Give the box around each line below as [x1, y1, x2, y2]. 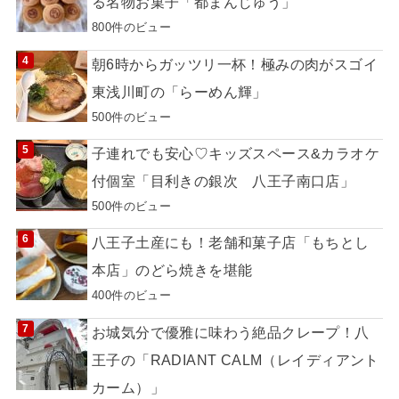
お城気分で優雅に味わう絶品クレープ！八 [91, 323, 370, 340]
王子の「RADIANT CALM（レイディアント [91, 351, 379, 368]
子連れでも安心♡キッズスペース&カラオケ [91, 145, 380, 162]
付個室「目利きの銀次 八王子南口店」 [91, 173, 355, 190]
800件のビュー [91, 20, 172, 35]
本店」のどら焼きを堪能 [91, 262, 253, 279]
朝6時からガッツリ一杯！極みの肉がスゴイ [91, 55, 379, 72]
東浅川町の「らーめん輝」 [91, 83, 267, 100]
